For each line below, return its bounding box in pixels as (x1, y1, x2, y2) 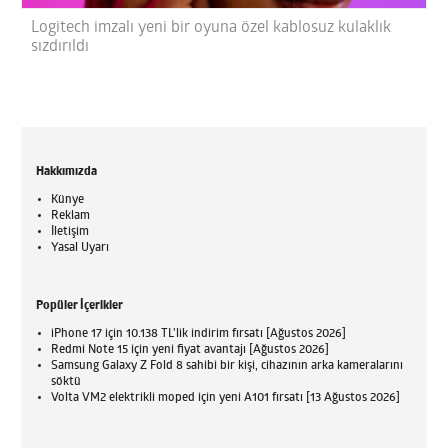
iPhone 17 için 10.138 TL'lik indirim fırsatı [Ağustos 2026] (51, 327, 347, 340)
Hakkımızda (36, 165, 98, 178)
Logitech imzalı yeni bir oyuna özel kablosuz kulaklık (31, 19, 392, 36)
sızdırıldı (31, 38, 90, 55)
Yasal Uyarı (51, 241, 110, 254)
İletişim (51, 225, 90, 238)
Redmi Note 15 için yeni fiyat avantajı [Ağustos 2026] (51, 343, 330, 356)
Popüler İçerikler (36, 299, 124, 312)
